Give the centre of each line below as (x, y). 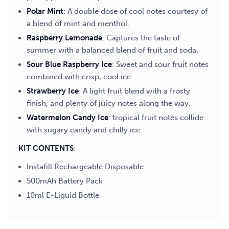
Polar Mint (45, 11)
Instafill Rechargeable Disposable (85, 167)
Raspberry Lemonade (64, 38)
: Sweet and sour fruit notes (160, 64)
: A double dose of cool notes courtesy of (135, 11)
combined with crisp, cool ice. (80, 77)
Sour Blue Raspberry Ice (69, 64)
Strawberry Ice (53, 91)
